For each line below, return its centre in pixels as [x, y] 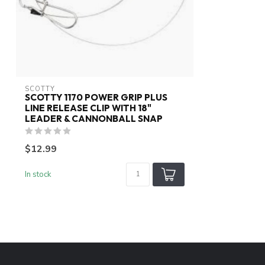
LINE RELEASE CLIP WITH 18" [88, 108]
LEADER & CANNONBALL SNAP [94, 119]
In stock [38, 175]
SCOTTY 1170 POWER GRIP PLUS [96, 98]
